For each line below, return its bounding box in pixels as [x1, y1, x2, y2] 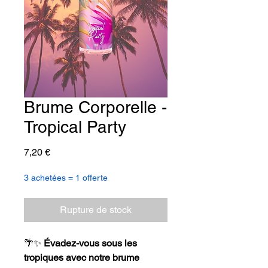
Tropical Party [24, 117, 126, 136]
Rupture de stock [60, 203, 132, 215]
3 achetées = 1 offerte [24, 172, 108, 182]
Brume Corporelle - [24, 97, 167, 117]
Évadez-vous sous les [44, 237, 137, 249]
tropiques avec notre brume [24, 251, 139, 263]
